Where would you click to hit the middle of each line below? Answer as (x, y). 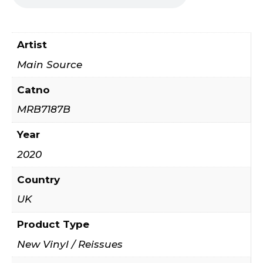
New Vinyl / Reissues (70, 244)
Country (38, 179)
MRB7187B (43, 109)
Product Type (53, 225)
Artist (32, 45)
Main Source (49, 64)
